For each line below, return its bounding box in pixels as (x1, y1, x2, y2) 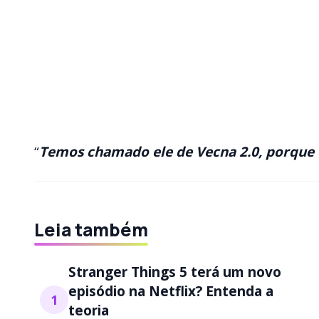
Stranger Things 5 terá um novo (68, 262, 281, 281)
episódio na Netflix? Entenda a (68, 281, 273, 300)
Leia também (34, 218, 148, 242)
